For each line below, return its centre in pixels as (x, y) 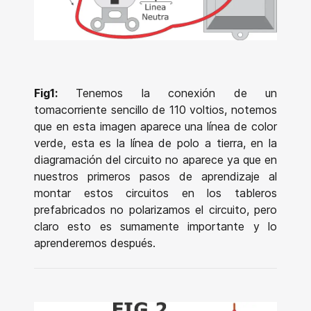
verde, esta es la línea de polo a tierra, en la (155, 143)
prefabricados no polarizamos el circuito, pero (155, 210)
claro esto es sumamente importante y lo (155, 227)
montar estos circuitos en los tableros (155, 193)
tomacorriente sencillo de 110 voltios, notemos (155, 110)
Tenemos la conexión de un (167, 93)
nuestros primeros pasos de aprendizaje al (155, 177)
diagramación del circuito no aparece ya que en (155, 160)
